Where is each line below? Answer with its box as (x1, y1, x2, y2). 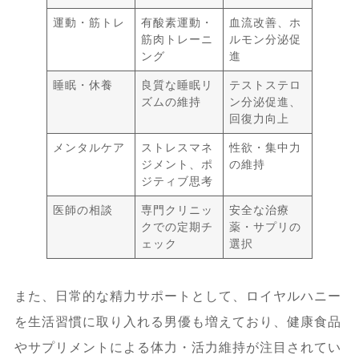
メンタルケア (53, 140, 126, 154)
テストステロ (229, 78, 302, 91)
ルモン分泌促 (229, 32, 302, 46)
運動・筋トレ (53, 15, 126, 29)
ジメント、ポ (141, 157, 214, 171)
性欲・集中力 (229, 140, 302, 154)
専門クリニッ (141, 203, 214, 216)
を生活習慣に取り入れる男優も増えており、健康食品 (14, 314, 341, 329)
